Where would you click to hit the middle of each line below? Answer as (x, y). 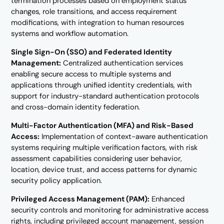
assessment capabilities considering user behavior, (97, 158)
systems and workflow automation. (70, 34)
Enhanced (167, 199)
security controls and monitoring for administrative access (110, 210)
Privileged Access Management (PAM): (80, 199)
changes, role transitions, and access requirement (94, 12)
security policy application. (57, 180)
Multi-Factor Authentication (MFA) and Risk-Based (102, 125)
